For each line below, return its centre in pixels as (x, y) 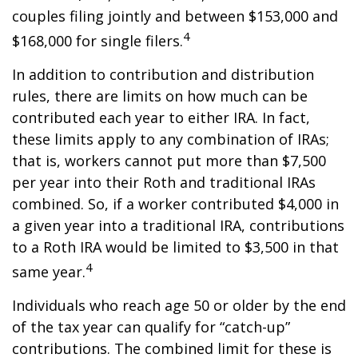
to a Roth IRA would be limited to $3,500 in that (175, 247)
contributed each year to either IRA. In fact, (161, 117)
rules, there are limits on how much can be (160, 96)
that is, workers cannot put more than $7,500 (169, 161)
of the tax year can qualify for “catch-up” (151, 327)
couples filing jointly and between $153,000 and (175, 16)
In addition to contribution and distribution (163, 74)
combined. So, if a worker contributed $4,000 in (175, 204)
